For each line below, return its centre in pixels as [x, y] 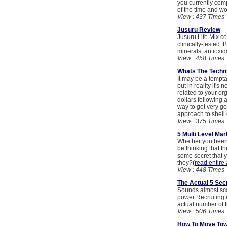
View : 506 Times [201, 212]
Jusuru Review [199, 30]
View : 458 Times [201, 59]
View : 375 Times [201, 121]
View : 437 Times [201, 17]
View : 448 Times [201, 170]
